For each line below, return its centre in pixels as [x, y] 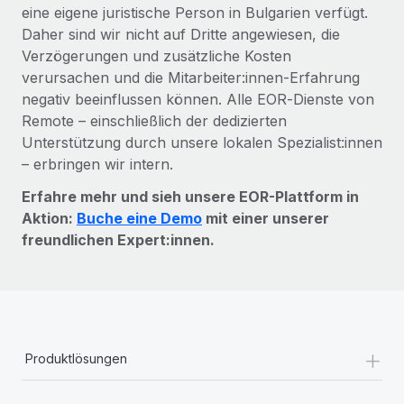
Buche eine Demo [139, 218]
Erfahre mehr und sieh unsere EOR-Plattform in [190, 196]
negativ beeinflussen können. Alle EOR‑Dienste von [198, 99]
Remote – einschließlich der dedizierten [154, 120]
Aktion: [49, 218]
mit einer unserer [266, 218]
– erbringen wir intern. [97, 164]
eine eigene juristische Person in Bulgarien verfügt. [195, 12]
